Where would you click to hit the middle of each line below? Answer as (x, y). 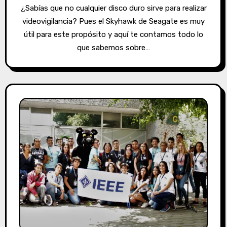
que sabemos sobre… (113, 48)
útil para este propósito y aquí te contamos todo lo (113, 35)
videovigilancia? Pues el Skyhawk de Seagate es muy (113, 22)
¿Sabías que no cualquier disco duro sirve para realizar (25, 8)
